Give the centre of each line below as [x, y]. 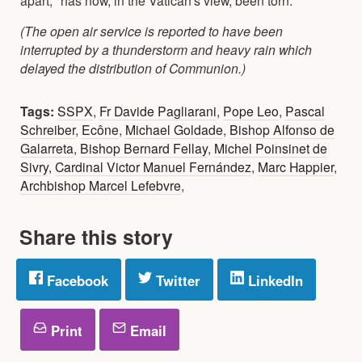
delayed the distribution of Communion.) [133, 67]
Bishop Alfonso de [282, 129]
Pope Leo [251, 110]
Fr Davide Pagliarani [158, 110]
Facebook [76, 280]
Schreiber [48, 129]
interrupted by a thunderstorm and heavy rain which [166, 49]
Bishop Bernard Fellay [144, 147]
